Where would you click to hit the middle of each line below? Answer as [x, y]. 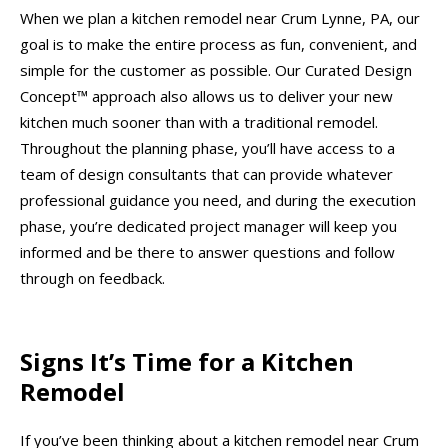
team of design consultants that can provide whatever [206, 174]
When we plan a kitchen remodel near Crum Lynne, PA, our [220, 18]
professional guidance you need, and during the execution [218, 200]
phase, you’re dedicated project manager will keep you [208, 226]
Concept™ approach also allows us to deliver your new [206, 96]
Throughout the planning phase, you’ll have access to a [207, 148]
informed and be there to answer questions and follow [207, 252]
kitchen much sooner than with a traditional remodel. [199, 122]
